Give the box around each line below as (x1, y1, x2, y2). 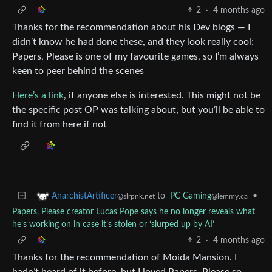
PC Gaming (170, 191, 211, 200)
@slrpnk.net (117, 192, 155, 200)
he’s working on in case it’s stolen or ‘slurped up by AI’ (12, 220, 214, 229)
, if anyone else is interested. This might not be (64, 90, 260, 100)
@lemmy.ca (211, 192, 248, 200)
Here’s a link (12, 90, 64, 100)
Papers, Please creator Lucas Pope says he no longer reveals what (12, 207, 255, 216)
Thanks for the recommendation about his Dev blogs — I (12, 22, 250, 32)
